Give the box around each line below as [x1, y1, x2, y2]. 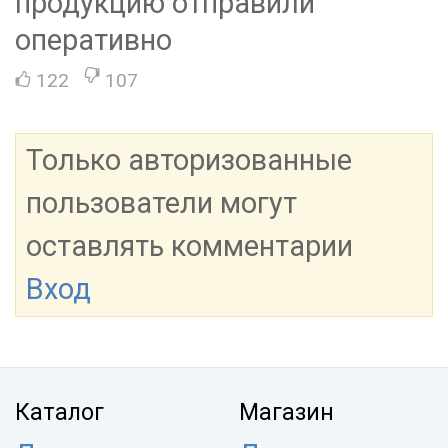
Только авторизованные [26, 143, 352, 178]
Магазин [239, 399, 334, 427]
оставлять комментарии [26, 229, 353, 264]
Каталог [15, 399, 104, 427]
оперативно [15, 23, 172, 58]
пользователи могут [26, 186, 297, 221]
